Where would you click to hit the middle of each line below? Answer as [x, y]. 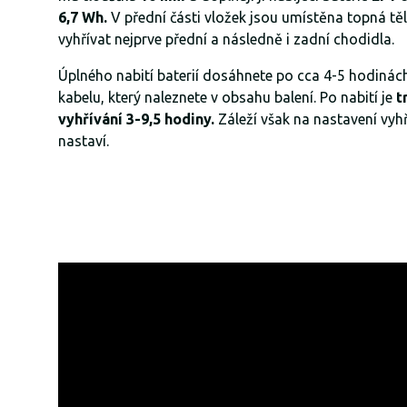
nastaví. [84, 140]
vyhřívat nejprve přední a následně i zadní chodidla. [226, 39]
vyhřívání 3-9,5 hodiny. [136, 119]
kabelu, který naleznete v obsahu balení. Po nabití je [227, 97]
